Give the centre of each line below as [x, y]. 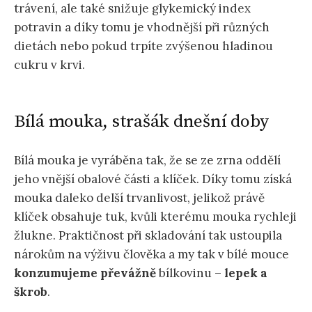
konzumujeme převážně [85, 273]
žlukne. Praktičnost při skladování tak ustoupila [148, 236]
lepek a [246, 273]
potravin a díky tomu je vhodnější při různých [142, 27]
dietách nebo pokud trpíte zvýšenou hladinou [143, 46]
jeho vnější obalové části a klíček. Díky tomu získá [153, 179]
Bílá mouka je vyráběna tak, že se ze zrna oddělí [147, 161]
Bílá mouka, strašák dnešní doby [142, 122]
